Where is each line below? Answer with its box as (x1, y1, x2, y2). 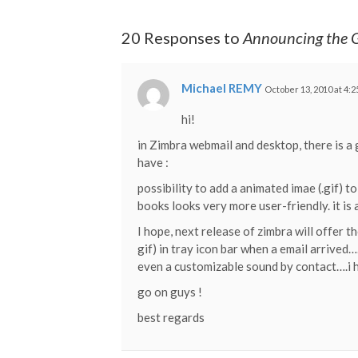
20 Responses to (121, 27, 243, 47)
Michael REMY (181, 80, 262, 95)
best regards (137, 309, 205, 324)
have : (137, 154, 169, 169)
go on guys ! (137, 284, 202, 299)
